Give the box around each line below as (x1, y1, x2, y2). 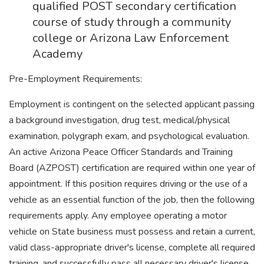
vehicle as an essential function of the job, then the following (9, 193, 255, 206)
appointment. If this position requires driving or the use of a (9, 177, 247, 190)
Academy (32, 46, 82, 62)
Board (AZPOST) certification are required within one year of (9, 161, 255, 174)
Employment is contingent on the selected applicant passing (9, 98, 255, 111)
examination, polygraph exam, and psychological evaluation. (9, 130, 249, 143)
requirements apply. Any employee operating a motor (9, 209, 227, 222)
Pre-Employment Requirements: (9, 72, 142, 85)
